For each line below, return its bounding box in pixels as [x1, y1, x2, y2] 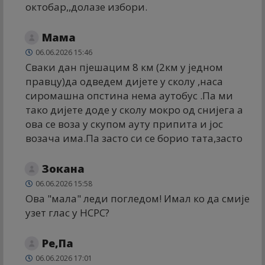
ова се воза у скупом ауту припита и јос [25, 117, 223, 131]
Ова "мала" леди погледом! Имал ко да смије [25, 191, 250, 205]
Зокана [42, 161, 85, 176]
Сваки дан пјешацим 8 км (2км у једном [25, 60, 223, 74]
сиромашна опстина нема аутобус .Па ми [25, 88, 233, 102]
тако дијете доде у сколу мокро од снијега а [25, 102, 243, 117]
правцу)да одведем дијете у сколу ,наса [25, 74, 223, 88]
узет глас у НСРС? [25, 205, 109, 219]
